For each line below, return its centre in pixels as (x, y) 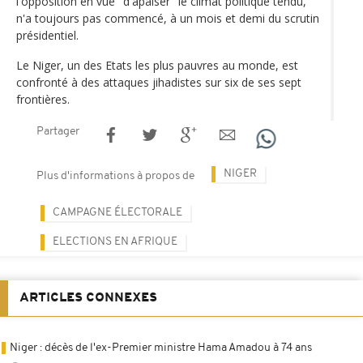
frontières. (43, 99)
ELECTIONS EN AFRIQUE (115, 241)
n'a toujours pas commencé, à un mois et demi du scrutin (168, 18)
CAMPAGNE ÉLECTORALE (117, 212)
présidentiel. (47, 35)
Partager (58, 131)
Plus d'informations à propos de (115, 176)
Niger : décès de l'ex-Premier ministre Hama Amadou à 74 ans (161, 348)
